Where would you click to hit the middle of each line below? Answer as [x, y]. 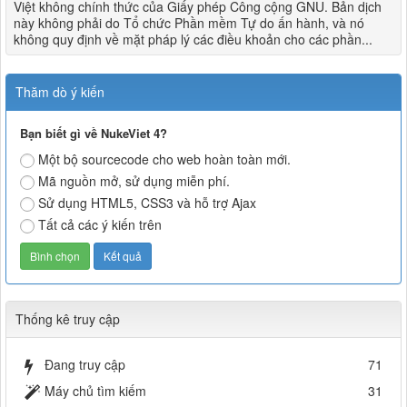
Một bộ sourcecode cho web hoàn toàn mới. [164, 159]
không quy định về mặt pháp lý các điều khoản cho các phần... [193, 40]
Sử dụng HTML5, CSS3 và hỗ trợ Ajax [147, 203]
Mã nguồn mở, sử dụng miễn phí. [134, 181]
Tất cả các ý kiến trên [100, 225]
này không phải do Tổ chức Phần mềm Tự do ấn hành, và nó [189, 23]
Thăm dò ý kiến [60, 92]
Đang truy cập [85, 365]
